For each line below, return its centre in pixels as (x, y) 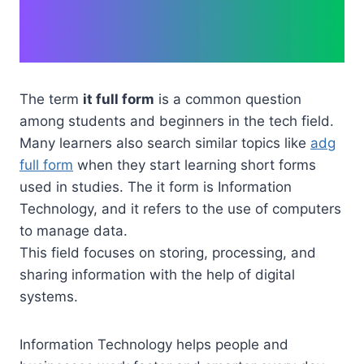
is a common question (228, 100)
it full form (119, 100)
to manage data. (74, 231)
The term (51, 100)
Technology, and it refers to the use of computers (180, 209)
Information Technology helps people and (154, 345)
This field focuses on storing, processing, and (168, 253)
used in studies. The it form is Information (156, 187)
